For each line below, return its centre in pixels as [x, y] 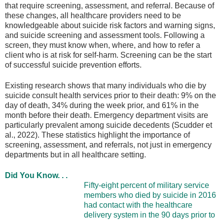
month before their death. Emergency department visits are [107, 115]
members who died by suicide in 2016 [150, 195]
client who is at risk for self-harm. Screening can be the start [108, 55]
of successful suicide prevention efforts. [73, 65]
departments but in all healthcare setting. [75, 154]
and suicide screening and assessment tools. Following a [105, 35]
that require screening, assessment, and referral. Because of [110, 5]
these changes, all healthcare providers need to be [93, 15]
